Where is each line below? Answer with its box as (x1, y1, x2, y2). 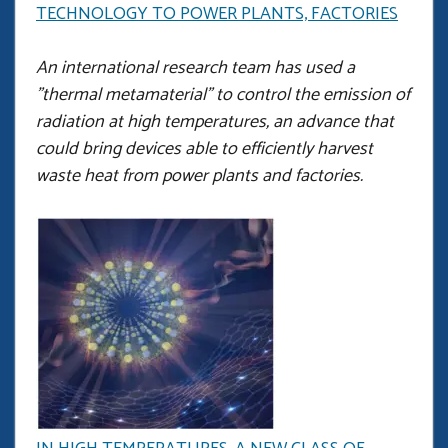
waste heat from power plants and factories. (36, 160, 363, 191)
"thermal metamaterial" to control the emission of (36, 79, 410, 110)
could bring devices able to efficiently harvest (36, 133, 373, 164)
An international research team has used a (36, 52, 355, 83)
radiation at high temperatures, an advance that (36, 106, 394, 137)
